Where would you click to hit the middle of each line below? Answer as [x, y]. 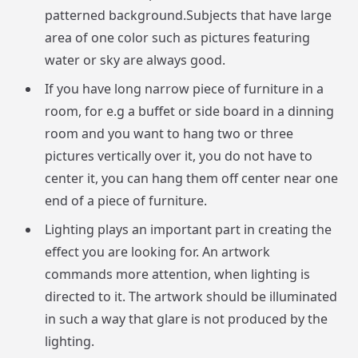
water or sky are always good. [135, 60]
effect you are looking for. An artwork [157, 252]
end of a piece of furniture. [126, 201]
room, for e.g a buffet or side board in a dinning [189, 111]
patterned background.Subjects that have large [188, 16]
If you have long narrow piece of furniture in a [184, 89]
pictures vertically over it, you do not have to [179, 156]
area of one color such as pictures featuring [177, 38]
